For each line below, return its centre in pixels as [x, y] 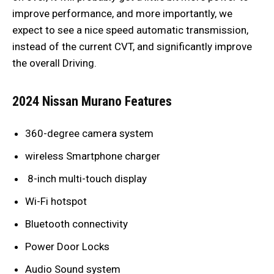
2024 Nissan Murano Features [92, 102]
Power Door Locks [67, 247]
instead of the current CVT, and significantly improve [132, 47]
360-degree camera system [92, 134]
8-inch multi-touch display [86, 179]
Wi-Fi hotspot [57, 202]
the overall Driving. [54, 63]
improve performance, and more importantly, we [122, 14]
